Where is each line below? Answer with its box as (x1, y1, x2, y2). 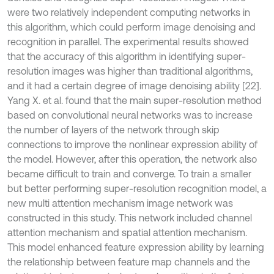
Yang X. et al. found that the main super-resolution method (7, 95, 262, 106)
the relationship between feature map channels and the (7, 256, 250, 267)
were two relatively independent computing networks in (7, 7, 250, 18)
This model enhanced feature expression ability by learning (7, 242, 264, 253)
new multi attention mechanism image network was (7, 198, 233, 209)
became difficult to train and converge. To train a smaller (7, 168, 251, 179)
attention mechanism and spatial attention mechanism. (7, 227, 247, 238)
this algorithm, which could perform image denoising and (7, 21, 256, 32)
